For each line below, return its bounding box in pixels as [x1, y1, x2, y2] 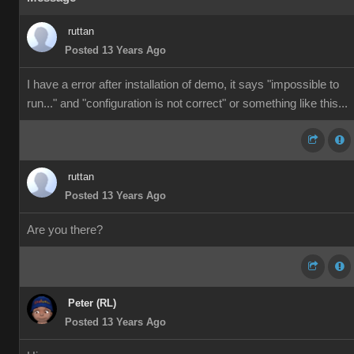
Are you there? [27, 224, 103, 236]
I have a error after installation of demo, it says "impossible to [27, 78, 339, 91]
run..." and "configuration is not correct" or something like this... [27, 97, 348, 110]
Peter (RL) [68, 297, 116, 309]
